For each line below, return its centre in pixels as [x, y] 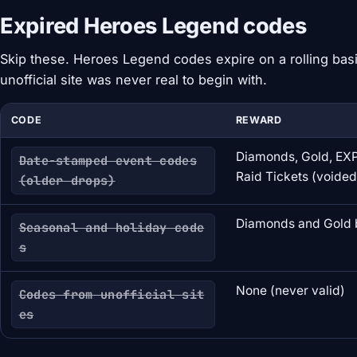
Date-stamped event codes [108, 161]
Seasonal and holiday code [112, 228]
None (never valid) [290, 290]
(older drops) [67, 181]
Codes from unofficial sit [112, 295]
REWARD [259, 120]
